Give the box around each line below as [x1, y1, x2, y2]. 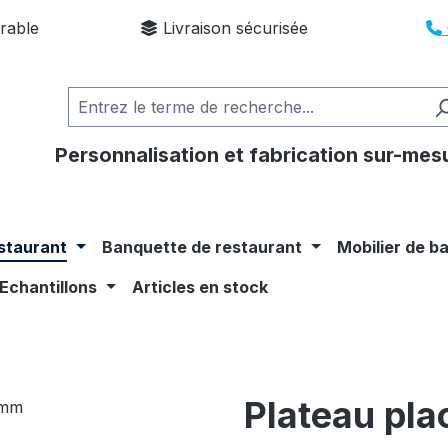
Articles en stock [132, 276, 269, 297]
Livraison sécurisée [157, 18, 308, 38]
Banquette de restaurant [102, 236, 303, 257]
